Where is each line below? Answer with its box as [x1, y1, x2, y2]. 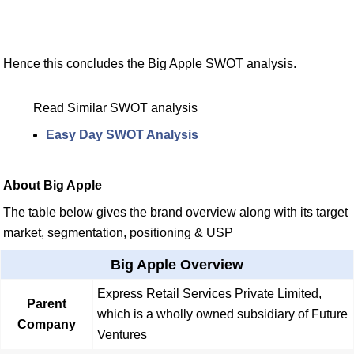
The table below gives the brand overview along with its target [3, 205, 348, 219]
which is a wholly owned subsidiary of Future [97, 307, 348, 321]
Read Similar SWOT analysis [33, 100, 198, 115]
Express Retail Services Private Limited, [97, 286, 322, 300]
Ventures [97, 327, 147, 341]
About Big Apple [3, 178, 102, 192]
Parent [27, 296, 66, 311]
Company [17, 317, 76, 331]
